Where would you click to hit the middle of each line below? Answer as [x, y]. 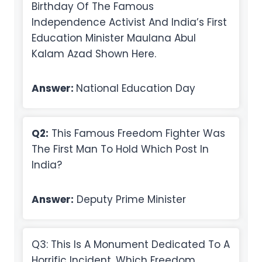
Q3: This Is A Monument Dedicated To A [131, 245]
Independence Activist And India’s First [129, 23]
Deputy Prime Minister [130, 200]
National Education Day [136, 89]
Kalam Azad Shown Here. [94, 54]
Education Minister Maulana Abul [114, 38]
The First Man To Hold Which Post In [120, 149]
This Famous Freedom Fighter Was [137, 134]
